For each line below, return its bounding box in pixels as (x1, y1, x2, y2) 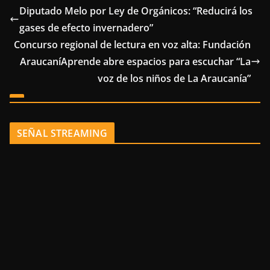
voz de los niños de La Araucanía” (98, 71, 251, 85)
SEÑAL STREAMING (17, 126, 108, 140)
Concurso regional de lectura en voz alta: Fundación (14, 37, 251, 51)
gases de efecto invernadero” (19, 20, 153, 34)
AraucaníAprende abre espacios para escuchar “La (20, 54, 251, 68)
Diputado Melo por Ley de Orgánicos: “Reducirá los (19, 4, 253, 17)
